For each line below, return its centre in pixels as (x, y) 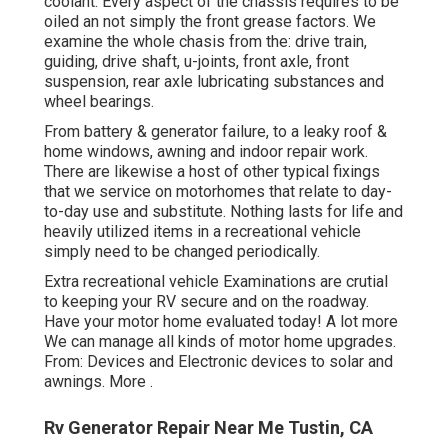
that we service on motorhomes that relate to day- (218, 191)
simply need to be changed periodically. (182, 251)
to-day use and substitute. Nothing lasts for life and (223, 211)
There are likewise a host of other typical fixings (212, 171)
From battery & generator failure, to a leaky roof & (215, 131)
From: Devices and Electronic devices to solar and (218, 361)
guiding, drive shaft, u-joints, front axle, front (196, 61)
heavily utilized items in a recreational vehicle (202, 231)
